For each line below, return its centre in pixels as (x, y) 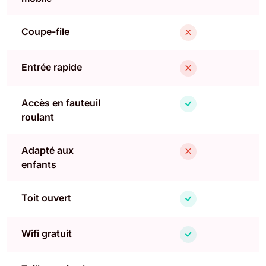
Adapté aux (47, 150)
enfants (39, 164)
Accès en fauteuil (61, 102)
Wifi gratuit (47, 233)
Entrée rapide (52, 67)
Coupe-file (45, 31)
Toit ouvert (46, 197)
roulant (38, 117)
